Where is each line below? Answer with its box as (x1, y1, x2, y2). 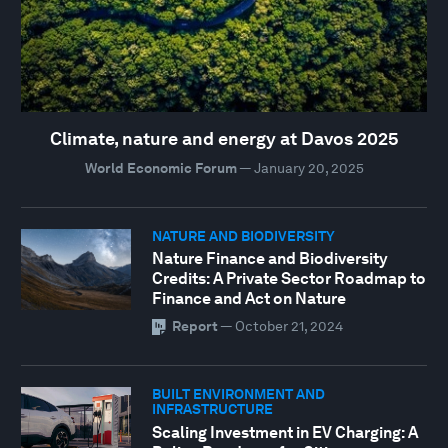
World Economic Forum (84, 159, 237, 176)
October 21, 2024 (234, 318, 343, 335)
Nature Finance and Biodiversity (151, 249, 388, 269)
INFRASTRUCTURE (151, 401, 273, 418)
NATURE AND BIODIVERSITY (151, 227, 335, 244)
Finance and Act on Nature (151, 289, 346, 309)
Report (171, 318, 218, 335)
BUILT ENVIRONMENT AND (151, 386, 325, 403)
